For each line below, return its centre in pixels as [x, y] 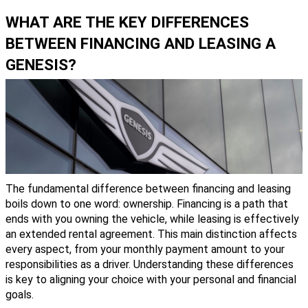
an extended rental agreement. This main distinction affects [151, 234]
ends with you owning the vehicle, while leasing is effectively [152, 219]
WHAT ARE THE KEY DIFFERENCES [127, 22]
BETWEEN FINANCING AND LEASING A [141, 43]
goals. [20, 294]
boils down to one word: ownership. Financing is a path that [147, 203]
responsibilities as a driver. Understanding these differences [150, 264]
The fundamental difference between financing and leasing [148, 188]
